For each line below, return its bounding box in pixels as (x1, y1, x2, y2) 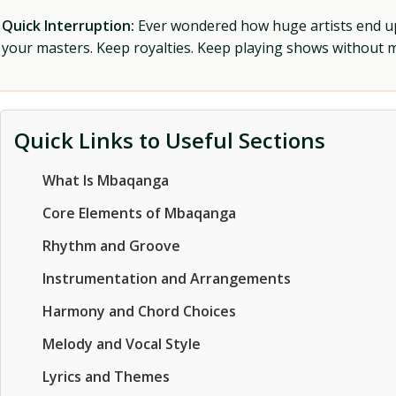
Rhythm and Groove (42, 236, 180, 255)
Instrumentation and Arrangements (42, 269, 291, 288)
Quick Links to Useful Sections (14, 126, 325, 155)
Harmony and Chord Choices (42, 301, 236, 321)
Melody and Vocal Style (42, 334, 201, 354)
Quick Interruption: (2, 16, 134, 35)
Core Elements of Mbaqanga (42, 203, 236, 223)
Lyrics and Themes (42, 367, 170, 386)
